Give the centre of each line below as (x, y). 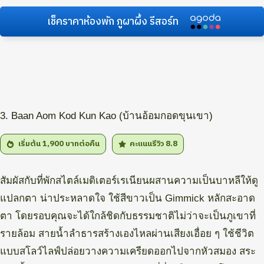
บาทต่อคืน (82, 144)
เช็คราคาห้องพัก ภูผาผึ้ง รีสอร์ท (113, 22)
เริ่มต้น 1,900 (42, 144)
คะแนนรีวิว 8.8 (154, 144)
